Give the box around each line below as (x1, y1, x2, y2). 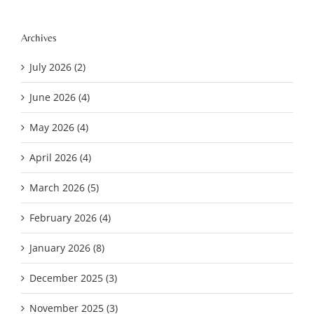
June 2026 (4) (29, 90, 90, 104)
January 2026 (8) (29, 240, 104, 254)
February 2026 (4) (29, 210, 111, 224)
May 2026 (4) (29, 120, 88, 134)
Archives (21, 31, 57, 43)
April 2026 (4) (29, 150, 91, 164)
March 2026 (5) (29, 180, 99, 194)
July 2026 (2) (29, 60, 86, 74)
